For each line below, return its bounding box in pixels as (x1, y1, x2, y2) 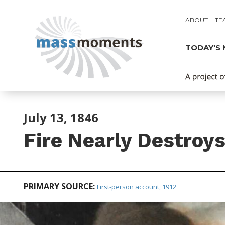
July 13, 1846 (23, 109, 98, 126)
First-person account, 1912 (96, 182, 176, 191)
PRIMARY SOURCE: (23, 181, 95, 192)
